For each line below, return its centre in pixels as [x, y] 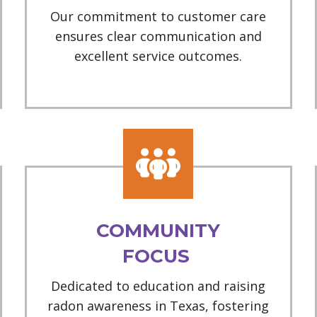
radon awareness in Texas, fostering [158, 306]
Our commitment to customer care [158, 16]
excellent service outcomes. [158, 56]
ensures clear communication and [158, 36]
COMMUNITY [158, 231]
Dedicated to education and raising [158, 286]
